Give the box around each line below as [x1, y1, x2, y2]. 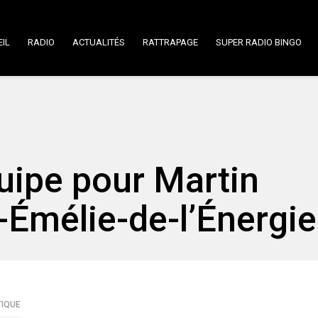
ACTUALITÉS [72, 37, 125, 48]
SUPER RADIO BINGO [216, 37, 302, 48]
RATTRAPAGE [143, 37, 198, 48]
